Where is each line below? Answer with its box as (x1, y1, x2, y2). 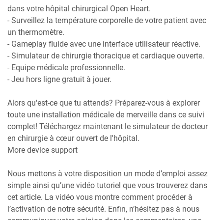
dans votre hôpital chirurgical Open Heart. (7, 3, 151, 13)
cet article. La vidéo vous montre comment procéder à (7, 192, 192, 202)
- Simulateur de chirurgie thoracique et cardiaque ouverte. (7, 51, 204, 60)
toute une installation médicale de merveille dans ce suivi (7, 110, 204, 119)
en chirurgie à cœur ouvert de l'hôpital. (7, 133, 139, 143)
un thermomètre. (7, 27, 64, 37)
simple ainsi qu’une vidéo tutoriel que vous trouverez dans (7, 180, 207, 190)
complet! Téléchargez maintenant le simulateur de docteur (7, 121, 208, 131)
